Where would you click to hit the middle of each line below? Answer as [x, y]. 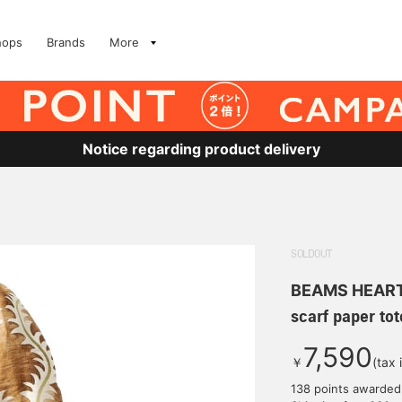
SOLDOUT [311, 255]
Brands [66, 42]
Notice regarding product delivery [201, 149]
